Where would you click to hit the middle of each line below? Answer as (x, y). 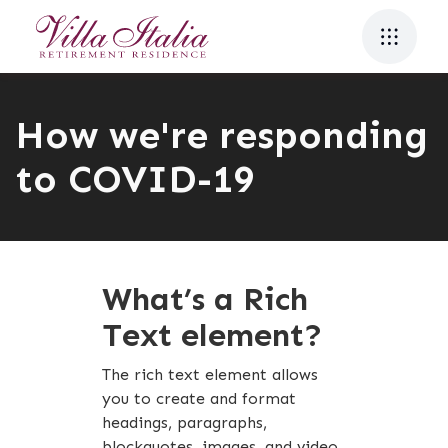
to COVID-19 (134, 179)
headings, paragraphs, (185, 422)
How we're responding (221, 135)
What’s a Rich (205, 299)
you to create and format (199, 398)
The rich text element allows (210, 374)
